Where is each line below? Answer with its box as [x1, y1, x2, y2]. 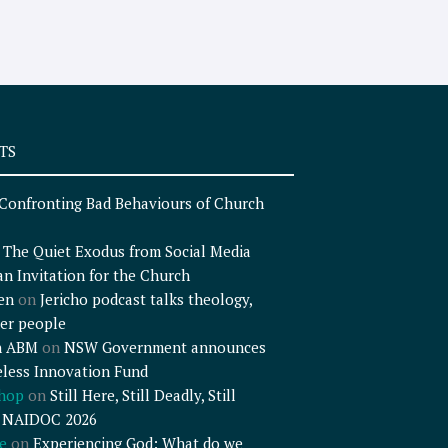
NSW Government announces [63, 337, 266, 358]
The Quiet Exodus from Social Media [2, 241, 251, 262]
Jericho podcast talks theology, [39, 289, 252, 310]
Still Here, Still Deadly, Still [49, 385, 236, 406]
